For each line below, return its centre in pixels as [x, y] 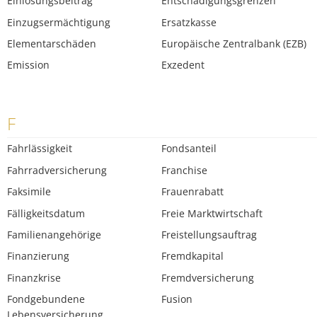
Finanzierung [38, 256]
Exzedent [183, 65]
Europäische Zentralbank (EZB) [234, 44]
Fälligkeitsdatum [46, 213]
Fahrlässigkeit [40, 149]
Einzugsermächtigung [59, 22]
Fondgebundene [46, 299]
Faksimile [29, 192]
